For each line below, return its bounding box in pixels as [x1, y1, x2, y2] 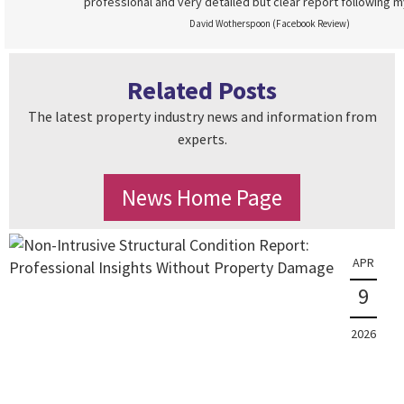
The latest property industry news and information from [27, 107, 377, 125]
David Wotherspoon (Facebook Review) [189, 17, 350, 30]
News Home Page [122, 183, 282, 212]
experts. [177, 130, 227, 148]
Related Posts [127, 74, 277, 106]
